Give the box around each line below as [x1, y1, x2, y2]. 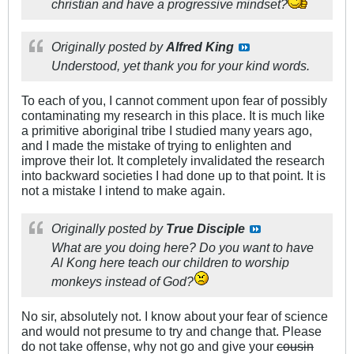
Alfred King [166, 40, 234, 55]
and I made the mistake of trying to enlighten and [21, 138, 292, 153]
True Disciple [166, 221, 245, 236]
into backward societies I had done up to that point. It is [21, 168, 326, 183]
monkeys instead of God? [51, 274, 194, 289]
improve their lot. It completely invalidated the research [21, 153, 325, 168]
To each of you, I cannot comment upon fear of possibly [21, 93, 327, 108]
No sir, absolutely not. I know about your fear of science [21, 309, 328, 324]
